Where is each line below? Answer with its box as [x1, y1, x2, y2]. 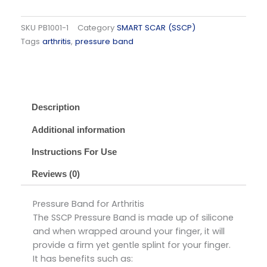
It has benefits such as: [33, 252, 133, 265]
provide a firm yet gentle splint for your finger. [33, 238, 231, 251]
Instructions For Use [31, 147, 117, 157]
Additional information [31, 125, 125, 135]
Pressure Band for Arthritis [33, 197, 144, 210]
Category [77, 21, 114, 33]
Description [31, 103, 80, 113]
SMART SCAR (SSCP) [117, 21, 195, 33]
